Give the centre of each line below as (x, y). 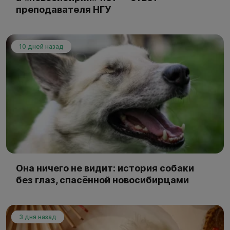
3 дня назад (38, 217)
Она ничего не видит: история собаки (105, 168)
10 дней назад (41, 46)
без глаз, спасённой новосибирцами (102, 180)
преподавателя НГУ (63, 9)
